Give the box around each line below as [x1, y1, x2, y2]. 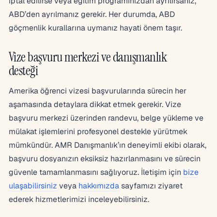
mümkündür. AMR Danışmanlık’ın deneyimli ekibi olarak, [9, 139, 206, 150]
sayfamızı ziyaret [119, 180, 183, 191]
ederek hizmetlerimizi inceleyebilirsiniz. [9, 194, 149, 204]
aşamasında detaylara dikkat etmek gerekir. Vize [9, 99, 181, 109]
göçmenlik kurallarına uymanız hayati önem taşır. [9, 22, 182, 33]
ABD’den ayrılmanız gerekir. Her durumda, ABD [9, 9, 175, 19]
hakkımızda [78, 180, 119, 191]
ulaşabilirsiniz [9, 180, 57, 191]
